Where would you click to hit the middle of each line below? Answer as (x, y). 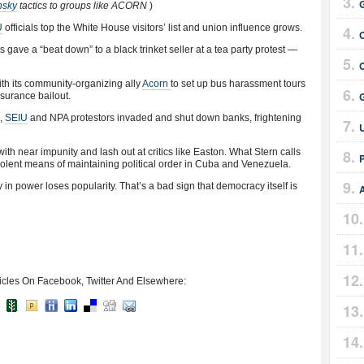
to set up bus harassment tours (238, 84)
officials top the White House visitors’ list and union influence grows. (152, 28)
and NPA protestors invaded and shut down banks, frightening (165, 118)
